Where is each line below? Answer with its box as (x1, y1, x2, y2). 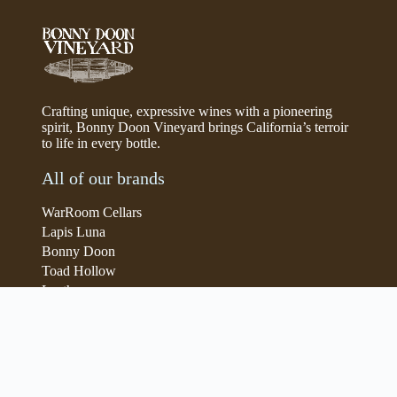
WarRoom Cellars (41, 204, 142, 220)
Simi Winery (41, 340, 112, 356)
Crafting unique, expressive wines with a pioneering (41, 103, 332, 119)
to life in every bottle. (41, 135, 160, 151)
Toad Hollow (41, 262, 116, 278)
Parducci (41, 301, 90, 317)
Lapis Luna (41, 223, 105, 239)
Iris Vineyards (41, 321, 120, 337)
